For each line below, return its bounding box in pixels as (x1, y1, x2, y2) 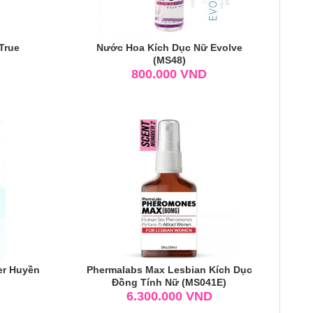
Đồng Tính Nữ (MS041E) (112, 276, 227, 288)
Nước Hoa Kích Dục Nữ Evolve (96, 41, 242, 53)
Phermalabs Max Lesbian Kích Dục (86, 263, 252, 275)
